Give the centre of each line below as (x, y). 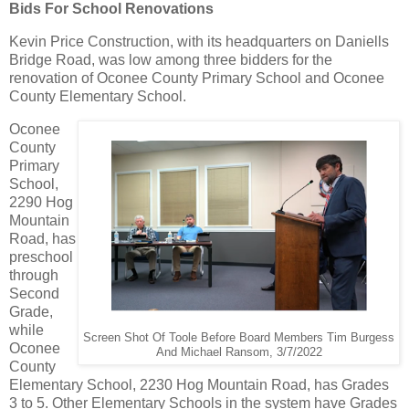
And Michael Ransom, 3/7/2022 (239, 353)
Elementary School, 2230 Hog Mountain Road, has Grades (199, 385)
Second (34, 294)
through (34, 276)
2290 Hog (41, 203)
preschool (41, 257)
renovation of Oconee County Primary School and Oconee (197, 79)
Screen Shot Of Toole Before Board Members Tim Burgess (239, 338)
